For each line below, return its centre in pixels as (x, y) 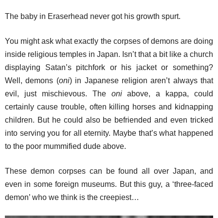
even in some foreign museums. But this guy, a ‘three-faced (109, 184)
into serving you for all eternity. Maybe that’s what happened (109, 133)
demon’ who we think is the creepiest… (72, 197)
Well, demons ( (32, 81)
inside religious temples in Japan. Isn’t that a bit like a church (109, 54)
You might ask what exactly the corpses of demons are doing (109, 41)
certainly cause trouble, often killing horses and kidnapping (109, 107)
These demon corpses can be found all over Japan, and (109, 171)
